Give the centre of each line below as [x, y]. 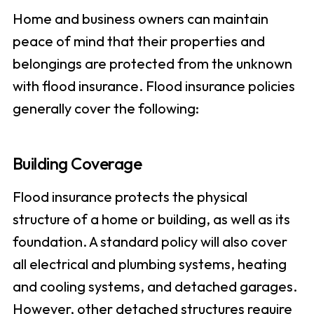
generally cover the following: [105, 109]
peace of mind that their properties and [138, 41]
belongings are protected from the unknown [152, 64]
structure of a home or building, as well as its [151, 219]
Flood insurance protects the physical [130, 197]
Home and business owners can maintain [140, 19]
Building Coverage [77, 164]
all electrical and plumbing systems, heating [149, 264]
